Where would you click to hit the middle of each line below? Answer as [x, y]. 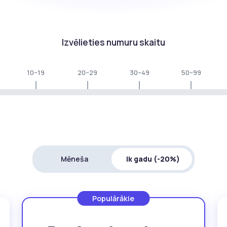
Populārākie [113, 199]
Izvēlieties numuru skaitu [113, 43]
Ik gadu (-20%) [153, 159]
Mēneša [74, 159]
